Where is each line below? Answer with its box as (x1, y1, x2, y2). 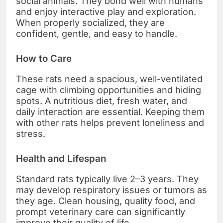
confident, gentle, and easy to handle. (16, 28, 177, 39)
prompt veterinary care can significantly (16, 206, 185, 217)
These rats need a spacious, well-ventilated (16, 74, 203, 85)
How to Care (16, 53, 72, 65)
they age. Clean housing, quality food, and (16, 195, 195, 206)
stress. (16, 128, 45, 139)
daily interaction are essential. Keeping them (16, 107, 205, 117)
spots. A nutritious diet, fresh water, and (16, 96, 187, 107)
